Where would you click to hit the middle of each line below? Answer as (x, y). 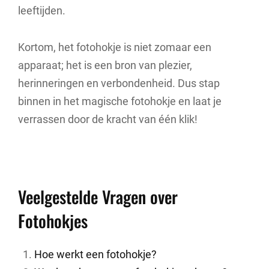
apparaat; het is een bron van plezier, (105, 65)
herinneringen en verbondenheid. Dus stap (119, 83)
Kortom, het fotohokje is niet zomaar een (115, 47)
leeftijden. (42, 10)
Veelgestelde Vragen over (98, 197)
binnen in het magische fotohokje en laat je (120, 101)
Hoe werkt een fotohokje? (95, 254)
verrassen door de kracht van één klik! (108, 119)
